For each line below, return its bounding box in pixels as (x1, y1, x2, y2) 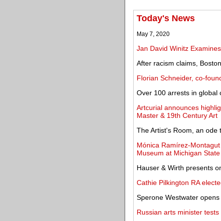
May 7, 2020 (137, 31, 170, 37)
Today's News (137, 13, 195, 23)
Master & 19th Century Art (137, 111, 218, 119)
